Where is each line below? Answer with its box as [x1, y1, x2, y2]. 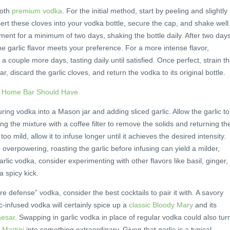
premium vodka [12, 7, 62, 15]
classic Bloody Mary [129, 201, 193, 209]
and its [193, 201, 217, 209]
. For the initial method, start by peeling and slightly [62, 7, 227, 15]
